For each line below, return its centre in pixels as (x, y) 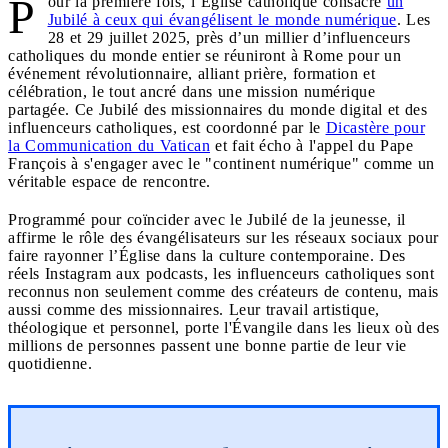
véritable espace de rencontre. (109, 181)
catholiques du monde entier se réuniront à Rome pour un (204, 55)
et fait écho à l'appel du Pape (311, 145)
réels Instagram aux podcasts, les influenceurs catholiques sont (221, 273)
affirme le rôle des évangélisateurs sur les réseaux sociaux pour (223, 237)
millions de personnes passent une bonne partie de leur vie (207, 345)
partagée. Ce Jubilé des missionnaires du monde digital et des (217, 109)
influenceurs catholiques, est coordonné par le (167, 127)
